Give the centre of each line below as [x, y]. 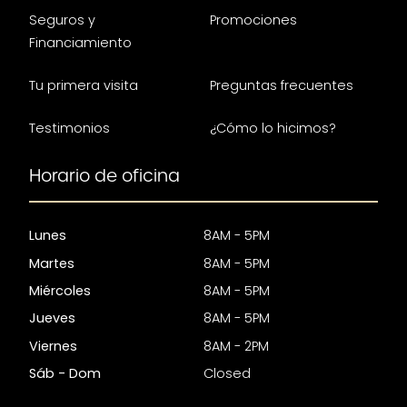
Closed [227, 373]
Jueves [52, 318]
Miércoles [60, 290]
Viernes [53, 346]
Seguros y [62, 20]
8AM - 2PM [236, 346]
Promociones [254, 20]
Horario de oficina [104, 176]
